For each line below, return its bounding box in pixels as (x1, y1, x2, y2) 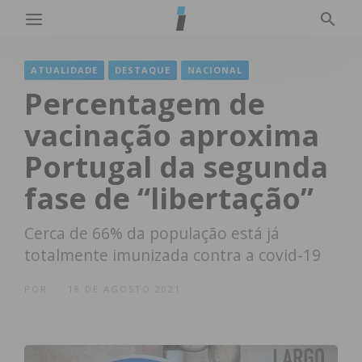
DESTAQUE (115, 64, 170, 76)
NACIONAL (187, 64, 242, 76)
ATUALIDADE (31, 64, 98, 76)
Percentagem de (24, 84, 265, 124)
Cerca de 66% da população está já (24, 222, 280, 244)
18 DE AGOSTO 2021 (68, 283, 181, 295)
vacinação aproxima (24, 116, 319, 155)
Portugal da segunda (24, 147, 328, 187)
